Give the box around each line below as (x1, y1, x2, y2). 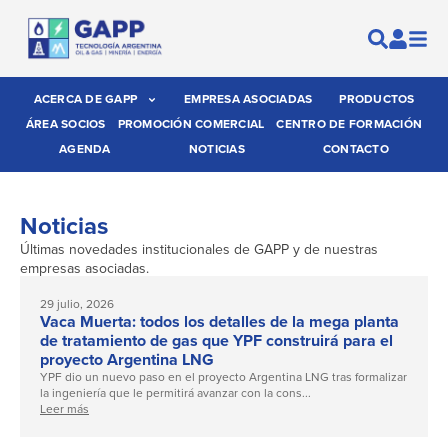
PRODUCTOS (339, 90, 415, 109)
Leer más (40, 400, 89, 419)
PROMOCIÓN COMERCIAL (117, 115, 265, 134)
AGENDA (59, 140, 111, 159)
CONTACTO (322, 140, 389, 159)
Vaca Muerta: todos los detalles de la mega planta (40, 310, 399, 334)
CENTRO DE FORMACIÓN (276, 115, 423, 134)
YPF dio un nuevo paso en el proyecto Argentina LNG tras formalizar (40, 368, 407, 387)
